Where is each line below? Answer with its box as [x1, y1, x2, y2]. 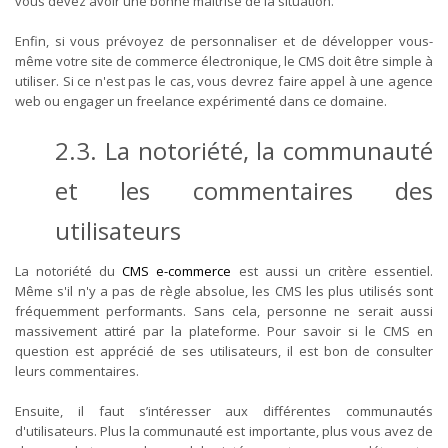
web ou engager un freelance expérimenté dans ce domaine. [15, 91, 387, 110]
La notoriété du [15, 261, 116, 280]
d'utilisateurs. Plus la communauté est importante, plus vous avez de [15, 421, 433, 440]
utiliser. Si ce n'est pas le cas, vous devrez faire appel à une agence [15, 71, 433, 90]
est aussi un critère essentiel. [231, 261, 434, 280]
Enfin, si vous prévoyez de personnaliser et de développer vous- [15, 31, 433, 50]
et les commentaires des [55, 173, 433, 207]
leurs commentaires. [15, 361, 139, 380]
